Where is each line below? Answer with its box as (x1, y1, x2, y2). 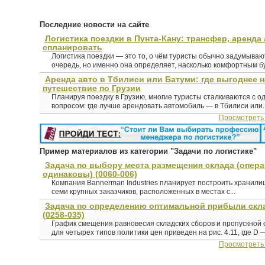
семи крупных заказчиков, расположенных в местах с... (51, 188, 235, 196)
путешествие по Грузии (42, 83, 141, 93)
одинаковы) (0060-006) (42, 169, 137, 179)
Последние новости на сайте (39, 20, 149, 30)
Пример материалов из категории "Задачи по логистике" (39, 147, 257, 156)
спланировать (42, 43, 102, 53)
